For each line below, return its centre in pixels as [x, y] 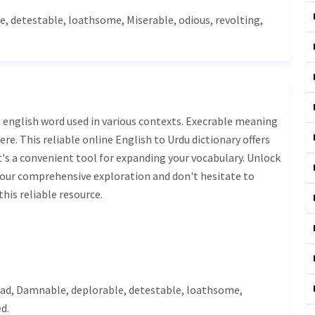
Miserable [150, 20]
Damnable [41, 290]
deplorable [97, 290]
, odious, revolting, [218, 20]
